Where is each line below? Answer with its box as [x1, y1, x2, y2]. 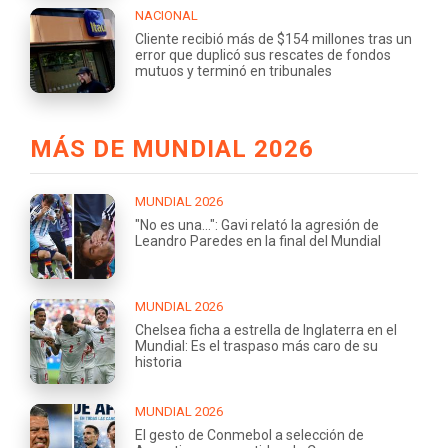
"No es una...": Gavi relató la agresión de [135, 217, 379, 234]
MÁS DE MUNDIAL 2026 [30, 135, 314, 164]
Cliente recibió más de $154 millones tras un [135, 31, 412, 48]
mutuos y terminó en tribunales [135, 63, 332, 80]
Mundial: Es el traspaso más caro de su [135, 338, 378, 355]
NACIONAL [135, 8, 198, 24]
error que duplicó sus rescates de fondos [135, 47, 391, 64]
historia [135, 354, 182, 371]
